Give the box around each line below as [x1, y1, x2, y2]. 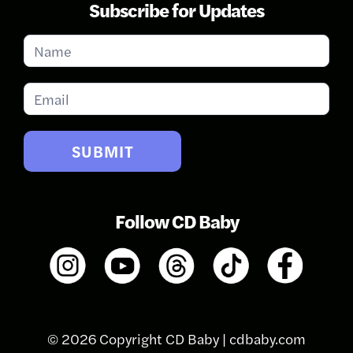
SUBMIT [71, 139, 134, 162]
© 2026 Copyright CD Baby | [47, 329, 229, 349]
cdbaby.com [229, 329, 306, 349]
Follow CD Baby [114, 206, 239, 234]
